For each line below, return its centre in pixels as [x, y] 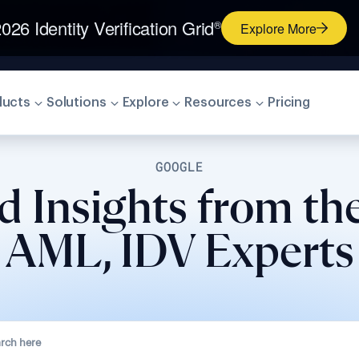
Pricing [288, 103]
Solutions [76, 103]
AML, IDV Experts [179, 253]
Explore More [278, 28]
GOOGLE [179, 167]
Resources [218, 103]
